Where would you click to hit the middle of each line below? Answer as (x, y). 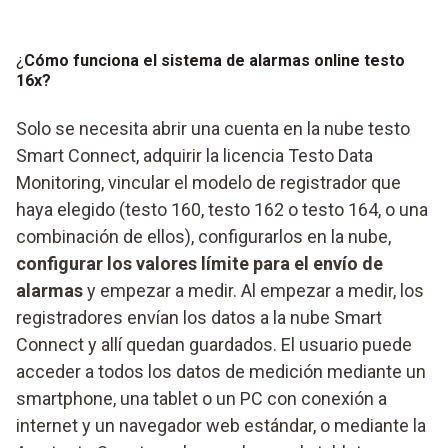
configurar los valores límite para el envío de (199, 264)
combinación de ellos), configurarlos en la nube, (203, 237)
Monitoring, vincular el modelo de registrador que (208, 183)
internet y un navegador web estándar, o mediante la (221, 426)
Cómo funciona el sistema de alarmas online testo (214, 61)
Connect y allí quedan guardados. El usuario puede (214, 345)
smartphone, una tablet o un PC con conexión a (201, 399)
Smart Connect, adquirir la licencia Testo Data (194, 156)
